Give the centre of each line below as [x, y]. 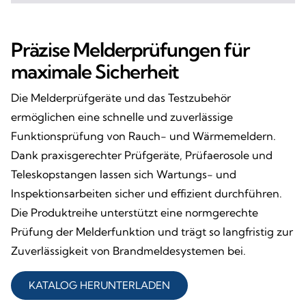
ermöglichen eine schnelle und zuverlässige [122, 117]
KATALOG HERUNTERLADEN [99, 286]
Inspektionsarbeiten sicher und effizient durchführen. [147, 194]
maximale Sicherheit [95, 72]
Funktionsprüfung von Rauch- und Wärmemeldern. [143, 136]
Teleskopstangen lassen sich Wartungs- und [124, 175]
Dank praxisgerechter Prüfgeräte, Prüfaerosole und [142, 155]
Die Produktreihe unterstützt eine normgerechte [135, 213]
